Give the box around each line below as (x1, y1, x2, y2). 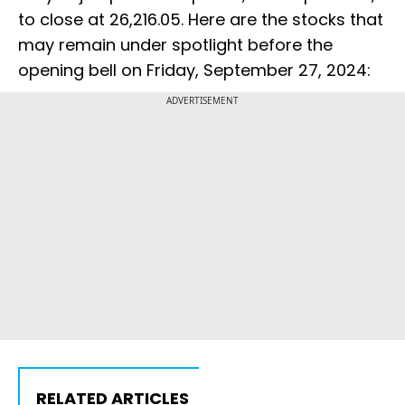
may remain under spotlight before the (18, 33, 333, 57)
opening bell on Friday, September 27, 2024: (18, 59, 371, 82)
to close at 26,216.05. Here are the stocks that (18, 8, 383, 32)
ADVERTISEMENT (166, 94, 239, 108)
